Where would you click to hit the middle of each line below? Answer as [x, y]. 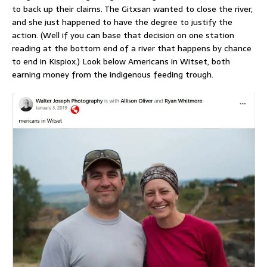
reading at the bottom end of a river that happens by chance [132, 49]
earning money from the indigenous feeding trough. [113, 75]
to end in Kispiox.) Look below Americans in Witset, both [121, 62]
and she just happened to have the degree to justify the [122, 22]
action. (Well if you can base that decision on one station [123, 35]
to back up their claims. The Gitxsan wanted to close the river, [132, 9]
